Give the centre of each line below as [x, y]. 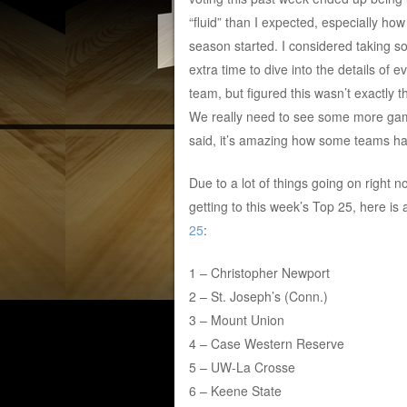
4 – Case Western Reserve [266, 343]
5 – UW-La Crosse [242, 367]
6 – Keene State [235, 390]
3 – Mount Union [236, 319]
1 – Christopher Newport [259, 272]
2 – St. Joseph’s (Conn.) [258, 296]
